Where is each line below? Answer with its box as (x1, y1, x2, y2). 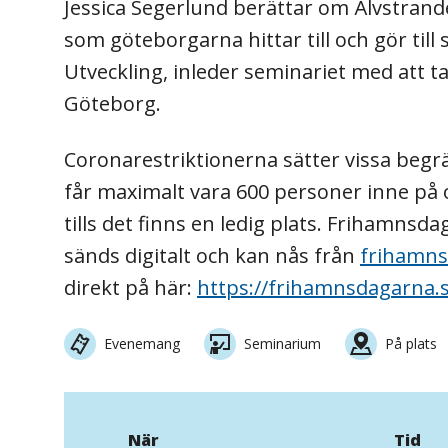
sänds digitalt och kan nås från (64, 242, 360, 269)
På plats (385, 334, 437, 353)
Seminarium (244, 334, 321, 353)
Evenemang (104, 334, 180, 353)
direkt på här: (64, 274, 197, 301)
